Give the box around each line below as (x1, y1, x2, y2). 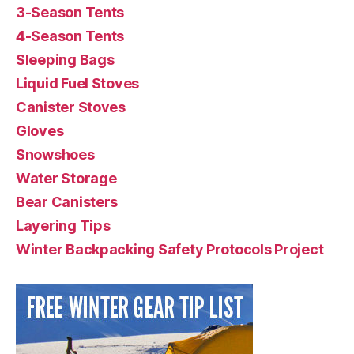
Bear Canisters (16, 193, 119, 210)
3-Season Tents (16, 3, 125, 21)
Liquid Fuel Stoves (16, 74, 140, 92)
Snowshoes (16, 145, 95, 163)
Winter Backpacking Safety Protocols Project (16, 240, 324, 258)
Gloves (16, 122, 64, 139)
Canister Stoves (16, 98, 126, 115)
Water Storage (16, 169, 117, 186)
